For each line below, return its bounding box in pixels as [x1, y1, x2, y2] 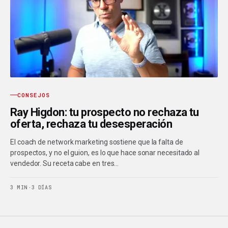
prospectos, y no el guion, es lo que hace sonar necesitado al [10, 149, 200, 157]
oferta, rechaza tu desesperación [10, 118, 173, 131]
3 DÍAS [31, 184, 52, 191]
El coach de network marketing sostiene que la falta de [10, 138, 183, 147]
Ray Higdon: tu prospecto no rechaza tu [10, 106, 199, 119]
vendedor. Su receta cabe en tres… [10, 159, 119, 168]
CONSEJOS [17, 91, 50, 99]
